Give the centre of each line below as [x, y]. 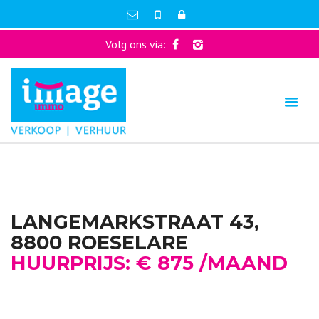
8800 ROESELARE [99, 242]
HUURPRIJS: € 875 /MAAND [149, 263]
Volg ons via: [137, 44]
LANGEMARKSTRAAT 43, [135, 222]
